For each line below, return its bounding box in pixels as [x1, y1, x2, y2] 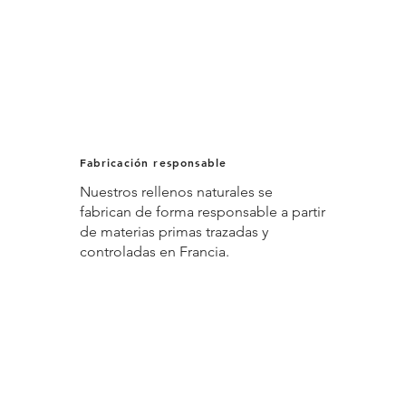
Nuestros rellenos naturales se [79, 182, 273, 200]
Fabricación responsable [79, 154, 227, 169]
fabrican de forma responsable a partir [79, 202, 325, 220]
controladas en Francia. [79, 242, 229, 260]
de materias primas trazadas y [79, 222, 268, 240]
